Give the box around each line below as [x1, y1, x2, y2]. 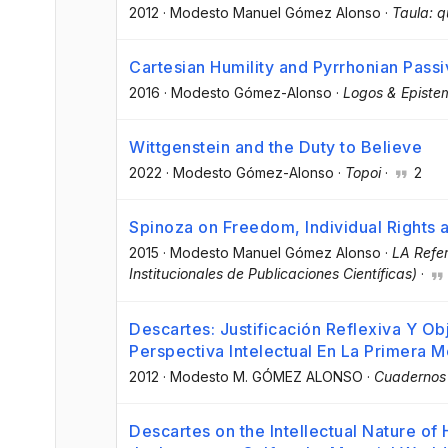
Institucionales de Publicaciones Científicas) [129, 265, 417, 283]
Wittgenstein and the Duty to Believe [129, 137, 422, 158]
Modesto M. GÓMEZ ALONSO [170, 367, 363, 385]
